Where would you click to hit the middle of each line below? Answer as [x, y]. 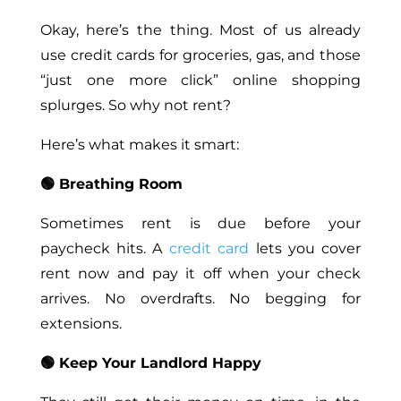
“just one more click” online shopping [200, 81]
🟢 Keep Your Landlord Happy [150, 363]
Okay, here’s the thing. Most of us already [200, 30]
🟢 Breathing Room [111, 184]
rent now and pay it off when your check [200, 274]
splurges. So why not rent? [135, 106]
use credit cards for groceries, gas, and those [200, 55]
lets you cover [305, 249]
